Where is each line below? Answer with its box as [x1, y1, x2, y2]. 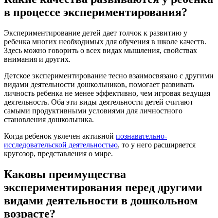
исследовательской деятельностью [4, 141, 118, 149]
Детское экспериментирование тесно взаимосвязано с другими [4, 72, 214, 80]
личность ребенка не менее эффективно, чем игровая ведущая [4, 89, 210, 98]
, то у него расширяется [118, 141, 196, 149]
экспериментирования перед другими [4, 181, 202, 194]
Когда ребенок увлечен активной [4, 132, 116, 141]
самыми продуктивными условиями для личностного [4, 107, 182, 115]
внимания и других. [4, 55, 71, 64]
